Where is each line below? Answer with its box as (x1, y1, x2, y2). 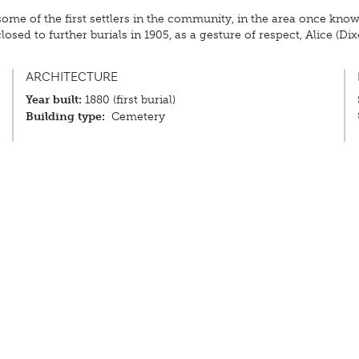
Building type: (26, 109, 106, 124)
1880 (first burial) (82, 92, 176, 107)
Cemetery (111, 109, 165, 124)
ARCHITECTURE (26, 68, 119, 87)
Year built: (26, 92, 83, 107)
